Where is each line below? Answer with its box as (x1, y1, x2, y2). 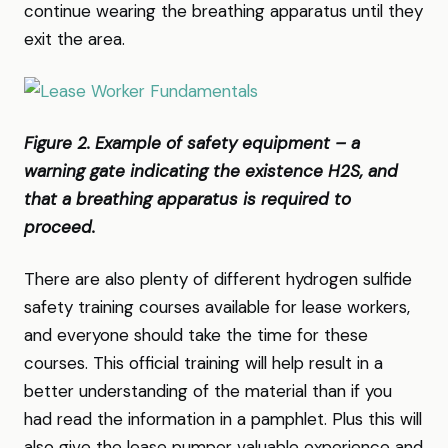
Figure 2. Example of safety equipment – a (24, 132, 360, 154)
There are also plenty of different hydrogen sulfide (24, 268, 412, 290)
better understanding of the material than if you (24, 380, 392, 402)
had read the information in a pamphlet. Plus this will (24, 408, 422, 430)
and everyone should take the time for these (24, 324, 368, 346)
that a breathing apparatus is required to (24, 188, 351, 210)
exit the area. (24, 28, 125, 50)
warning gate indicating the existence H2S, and (24, 160, 398, 182)
